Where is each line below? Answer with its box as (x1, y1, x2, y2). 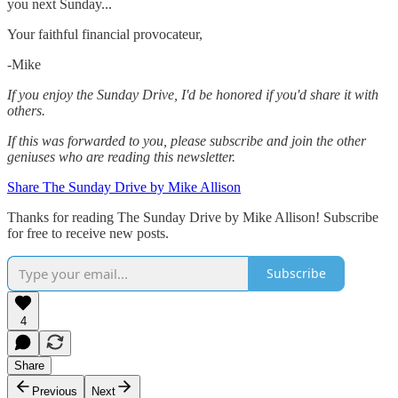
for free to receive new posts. (7, 225, 169, 241)
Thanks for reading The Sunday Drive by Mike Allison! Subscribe (7, 209, 378, 225)
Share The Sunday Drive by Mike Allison (7, 179, 241, 195)
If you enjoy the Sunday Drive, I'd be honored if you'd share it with (7, 86, 378, 102)
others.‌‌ (7, 102, 45, 118)
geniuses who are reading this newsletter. (7, 148, 235, 164)
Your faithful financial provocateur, (7, 26, 203, 42)
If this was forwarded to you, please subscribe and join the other (7, 132, 366, 148)
